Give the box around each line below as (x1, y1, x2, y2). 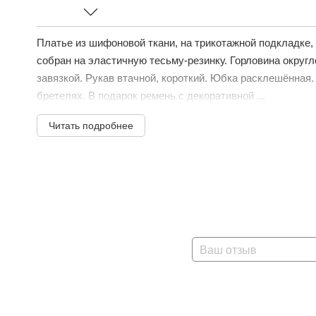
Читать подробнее (49, 120, 133, 131)
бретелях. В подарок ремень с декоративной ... (37, 90, 265, 102)
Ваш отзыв (200, 243, 257, 256)
